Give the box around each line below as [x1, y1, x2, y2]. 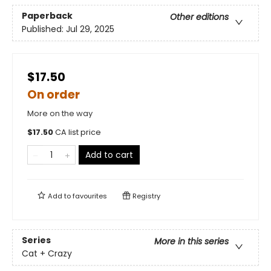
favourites [73, 191, 107, 201]
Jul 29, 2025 [66, 23, 114, 36]
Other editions [170, 11, 229, 24]
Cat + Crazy [22, 247, 72, 260]
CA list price [55, 127, 101, 137]
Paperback [22, 10, 73, 22]
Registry [131, 191, 160, 201]
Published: [22, 23, 66, 36]
